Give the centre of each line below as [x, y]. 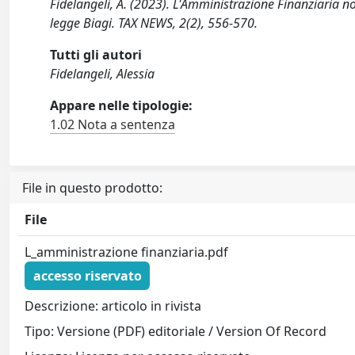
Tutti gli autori [96, 55]
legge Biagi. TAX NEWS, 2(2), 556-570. [154, 23]
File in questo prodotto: [92, 188]
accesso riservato [87, 275]
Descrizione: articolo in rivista [113, 305]
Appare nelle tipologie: [122, 106]
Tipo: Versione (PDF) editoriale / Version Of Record [176, 331]
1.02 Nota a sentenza [113, 125]
